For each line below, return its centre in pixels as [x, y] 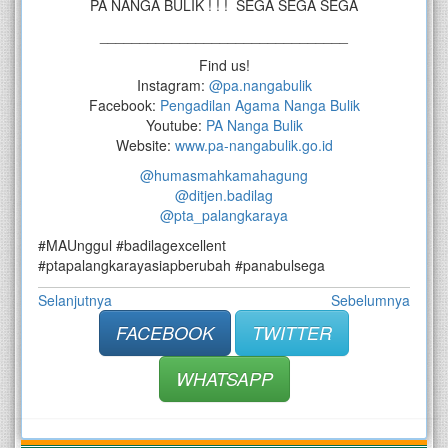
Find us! [224, 65]
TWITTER [292, 333]
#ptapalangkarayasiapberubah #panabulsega [181, 265]
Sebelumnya [370, 300]
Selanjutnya [75, 300]
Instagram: [172, 85]
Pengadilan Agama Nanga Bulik [259, 105]
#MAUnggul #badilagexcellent [132, 245]
